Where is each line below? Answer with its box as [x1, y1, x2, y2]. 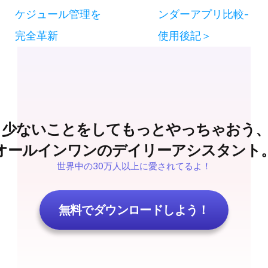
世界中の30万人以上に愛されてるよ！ [57, 160, 211, 172]
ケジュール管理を [15, 8, 101, 21]
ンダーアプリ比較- [157, 8, 249, 21]
